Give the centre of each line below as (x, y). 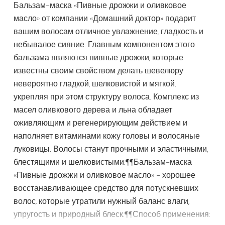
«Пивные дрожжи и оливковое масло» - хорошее (105, 175)
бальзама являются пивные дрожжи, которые (99, 58)
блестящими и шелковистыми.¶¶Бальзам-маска (103, 162)
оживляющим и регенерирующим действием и (101, 123)
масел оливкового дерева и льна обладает (93, 110)
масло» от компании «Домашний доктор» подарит (105, 19)
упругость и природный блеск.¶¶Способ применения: (112, 214)
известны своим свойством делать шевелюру (99, 71)
